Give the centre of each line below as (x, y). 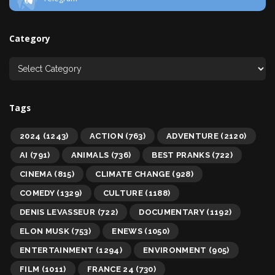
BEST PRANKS (181, 155)
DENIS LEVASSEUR (58, 212)
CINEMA (36, 174)
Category (30, 38)
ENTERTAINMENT (57, 250)
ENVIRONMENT (175, 250)
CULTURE (123, 193)
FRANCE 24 (110, 269)
